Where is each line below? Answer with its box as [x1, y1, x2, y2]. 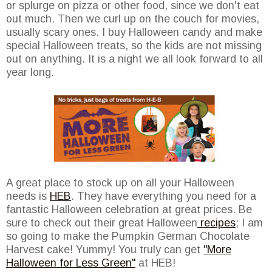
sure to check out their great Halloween [6, 217, 197, 229]
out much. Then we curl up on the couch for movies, [6, 13, 259, 25]
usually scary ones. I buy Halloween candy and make [6, 26, 262, 39]
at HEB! [135, 257, 175, 270]
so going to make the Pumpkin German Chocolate [6, 230, 250, 243]
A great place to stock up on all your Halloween [6, 177, 234, 189]
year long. [6, 66, 54, 79]
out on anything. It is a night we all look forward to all [6, 53, 263, 66]
